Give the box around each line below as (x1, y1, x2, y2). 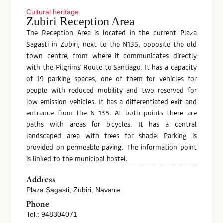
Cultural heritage (26, 8, 79, 16)
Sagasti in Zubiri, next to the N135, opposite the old (26, 40, 197, 49)
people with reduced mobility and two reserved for (26, 86, 197, 95)
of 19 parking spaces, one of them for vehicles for (26, 75, 197, 84)
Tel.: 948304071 (26, 210, 78, 219)
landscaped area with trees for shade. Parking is (26, 132, 197, 141)
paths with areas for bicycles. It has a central (26, 120, 197, 129)
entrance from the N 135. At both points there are (26, 109, 197, 118)
